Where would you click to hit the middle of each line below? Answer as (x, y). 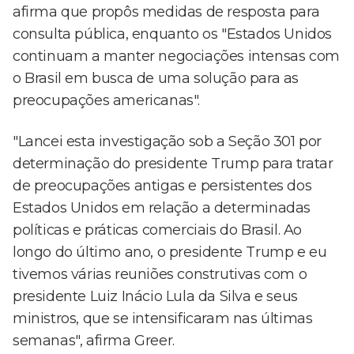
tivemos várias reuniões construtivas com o (160, 275)
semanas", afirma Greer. (94, 341)
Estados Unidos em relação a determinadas (162, 208)
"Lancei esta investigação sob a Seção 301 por (168, 142)
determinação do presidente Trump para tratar (173, 164)
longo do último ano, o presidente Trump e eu (170, 252)
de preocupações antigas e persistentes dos (162, 186)
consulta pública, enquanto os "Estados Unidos (173, 34)
